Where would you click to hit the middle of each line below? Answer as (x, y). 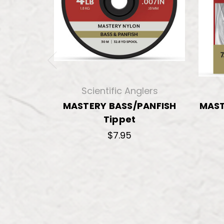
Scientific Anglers (119, 90)
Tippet (119, 119)
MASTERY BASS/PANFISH (119, 105)
